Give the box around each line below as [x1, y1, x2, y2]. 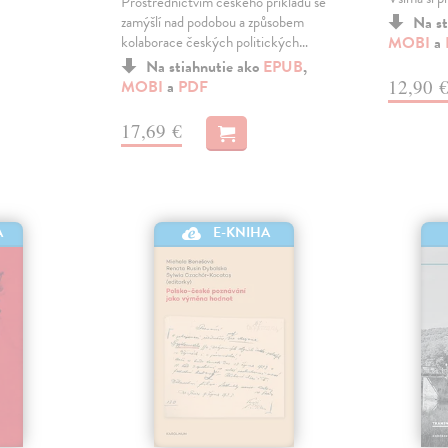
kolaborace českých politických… [120, 30, 308, 53]
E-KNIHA [213, 222, 271, 244]
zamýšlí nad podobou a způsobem [120, 10, 304, 33]
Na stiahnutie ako [145, 54, 263, 79]
